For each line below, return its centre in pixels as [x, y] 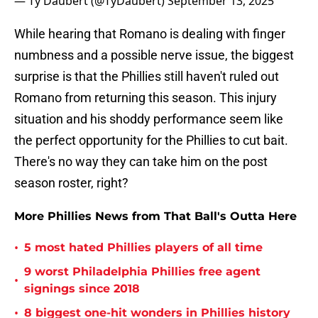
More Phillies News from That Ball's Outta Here [155, 216]
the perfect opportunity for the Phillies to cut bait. [151, 141]
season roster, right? [71, 183]
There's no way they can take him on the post [141, 162]
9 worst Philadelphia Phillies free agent [142, 272]
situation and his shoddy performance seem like [149, 119]
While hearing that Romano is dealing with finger [150, 34]
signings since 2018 [82, 289]
